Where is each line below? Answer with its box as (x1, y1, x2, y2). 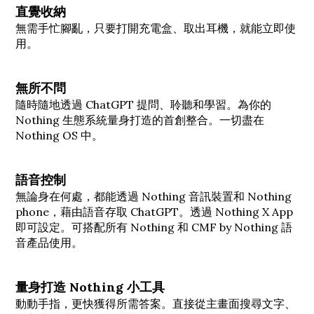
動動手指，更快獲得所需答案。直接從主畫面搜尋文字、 (15, 296, 296, 310)
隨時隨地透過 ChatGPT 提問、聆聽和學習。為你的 (15, 97, 271, 111)
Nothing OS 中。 (15, 128, 103, 142)
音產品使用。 (15, 235, 83, 250)
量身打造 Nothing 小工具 (15, 278, 165, 295)
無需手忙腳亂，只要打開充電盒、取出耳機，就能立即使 (15, 20, 296, 35)
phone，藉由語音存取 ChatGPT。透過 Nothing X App (15, 204, 293, 219)
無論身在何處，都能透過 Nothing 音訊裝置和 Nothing (15, 189, 292, 203)
